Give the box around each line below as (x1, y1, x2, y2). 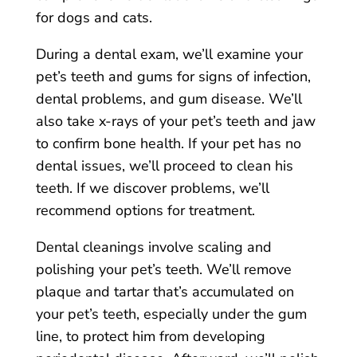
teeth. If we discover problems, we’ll (35, 178, 269, 198)
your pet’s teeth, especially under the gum (35, 304, 307, 324)
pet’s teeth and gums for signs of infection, (35, 67, 311, 86)
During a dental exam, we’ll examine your (35, 45, 303, 64)
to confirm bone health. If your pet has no (35, 134, 301, 153)
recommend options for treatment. (35, 201, 255, 220)
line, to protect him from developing (35, 327, 265, 346)
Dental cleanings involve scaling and (35, 237, 272, 257)
